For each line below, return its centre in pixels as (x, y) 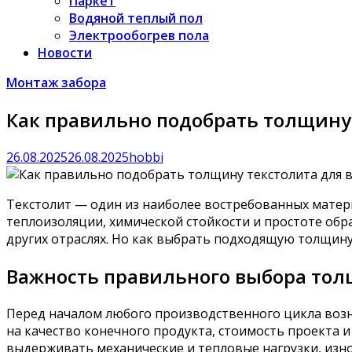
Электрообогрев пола (139, 35)
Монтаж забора (56, 82)
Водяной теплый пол (136, 18)
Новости (65, 53)
